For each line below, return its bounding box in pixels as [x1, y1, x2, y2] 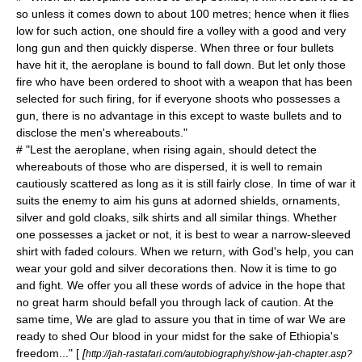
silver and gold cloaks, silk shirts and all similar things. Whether [16, 211, 337, 224]
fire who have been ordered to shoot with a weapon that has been [16, 75, 352, 88]
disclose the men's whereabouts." [16, 126, 187, 139]
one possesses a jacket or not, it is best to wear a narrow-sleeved [16, 228, 351, 241]
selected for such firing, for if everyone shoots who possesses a [16, 92, 340, 105]
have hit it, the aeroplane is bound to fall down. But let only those [16, 58, 346, 71]
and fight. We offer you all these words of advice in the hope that [16, 279, 345, 292]
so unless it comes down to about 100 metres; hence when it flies [16, 7, 349, 20]
